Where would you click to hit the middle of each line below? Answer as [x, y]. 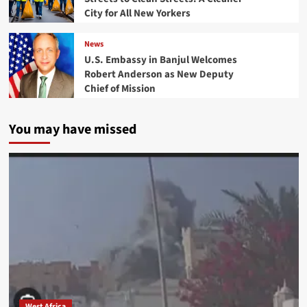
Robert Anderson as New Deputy [159, 74]
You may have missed [72, 130]
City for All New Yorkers [137, 13]
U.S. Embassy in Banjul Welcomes [160, 60]
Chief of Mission [120, 88]
